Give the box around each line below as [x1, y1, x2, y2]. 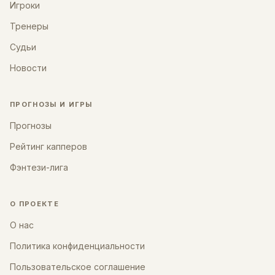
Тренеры [10, 21, 48, 31]
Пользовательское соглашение [10, 261, 145, 272]
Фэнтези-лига [10, 162, 68, 172]
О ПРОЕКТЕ [10, 199, 59, 208]
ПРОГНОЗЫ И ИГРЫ [10, 100, 93, 109]
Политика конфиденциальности [10, 241, 145, 251]
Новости [10, 63, 47, 73]
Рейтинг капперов [10, 141, 87, 152]
